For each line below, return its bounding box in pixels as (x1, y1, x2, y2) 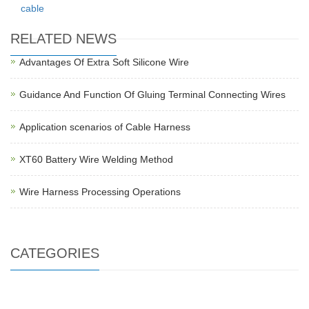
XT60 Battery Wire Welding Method (19, 153, 173, 165)
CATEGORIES (10, 245, 99, 261)
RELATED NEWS (10, 30, 117, 46)
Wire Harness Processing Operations (19, 186, 181, 197)
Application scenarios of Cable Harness (19, 121, 190, 132)
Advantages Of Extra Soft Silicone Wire (19, 56, 189, 68)
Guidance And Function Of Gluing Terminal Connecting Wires (19, 88, 286, 100)
